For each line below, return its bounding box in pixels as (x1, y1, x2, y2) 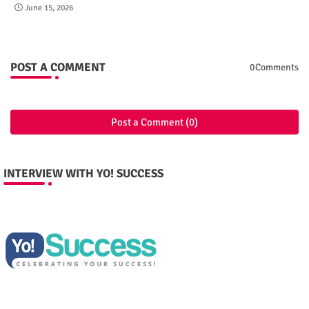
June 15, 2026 (25, 2, 73, 13)
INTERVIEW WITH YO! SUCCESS (3, 166, 163, 181)
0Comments (250, 61, 299, 74)
